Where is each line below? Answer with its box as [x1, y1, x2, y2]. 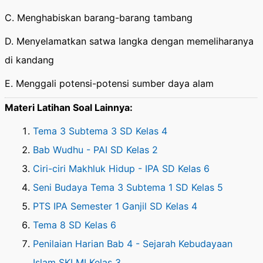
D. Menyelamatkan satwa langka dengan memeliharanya [5, 35, 254, 48]
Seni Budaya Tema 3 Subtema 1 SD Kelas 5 [33, 181, 223, 194]
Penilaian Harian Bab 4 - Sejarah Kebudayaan [33, 238, 232, 250]
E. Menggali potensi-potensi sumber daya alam [5, 77, 214, 90]
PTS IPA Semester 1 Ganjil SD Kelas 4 [33, 200, 197, 213]
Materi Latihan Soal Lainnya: [5, 102, 133, 114]
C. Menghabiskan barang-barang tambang [5, 12, 193, 24]
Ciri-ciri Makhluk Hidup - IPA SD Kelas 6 [33, 163, 210, 175]
